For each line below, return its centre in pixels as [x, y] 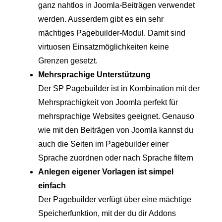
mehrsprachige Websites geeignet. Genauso [116, 116]
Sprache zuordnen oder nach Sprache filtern [116, 158]
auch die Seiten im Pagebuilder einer [103, 144]
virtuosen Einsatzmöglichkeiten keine [104, 47]
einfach [52, 185]
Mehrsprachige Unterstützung [94, 74]
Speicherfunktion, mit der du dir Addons [107, 213]
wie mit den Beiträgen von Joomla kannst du [116, 130]
